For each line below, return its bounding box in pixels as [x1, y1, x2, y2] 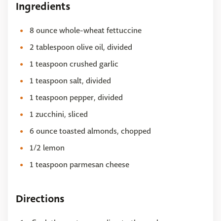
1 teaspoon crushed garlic [30, 59, 118, 70]
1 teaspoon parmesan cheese [30, 159, 129, 170]
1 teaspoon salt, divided [30, 75, 111, 86]
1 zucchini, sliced [30, 109, 88, 120]
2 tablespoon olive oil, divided [30, 42, 132, 53]
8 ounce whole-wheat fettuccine [30, 25, 142, 36]
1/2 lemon [30, 143, 65, 153]
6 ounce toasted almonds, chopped [30, 126, 151, 137]
